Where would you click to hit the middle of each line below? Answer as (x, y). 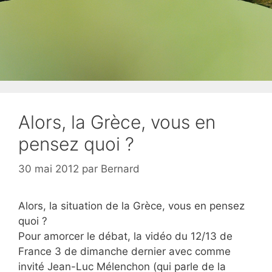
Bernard (120, 169)
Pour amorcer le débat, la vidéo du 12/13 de (125, 236)
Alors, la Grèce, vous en (117, 122)
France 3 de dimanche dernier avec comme (124, 251)
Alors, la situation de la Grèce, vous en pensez (131, 206)
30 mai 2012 (49, 169)
